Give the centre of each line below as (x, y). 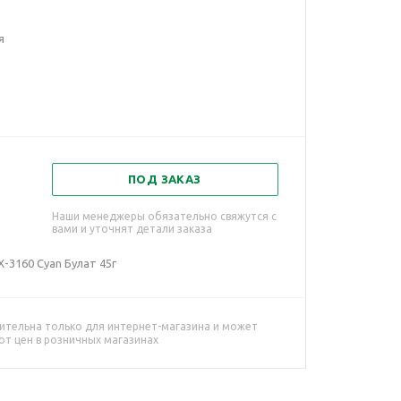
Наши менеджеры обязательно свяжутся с (164, 216)
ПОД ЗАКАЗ (165, 179)
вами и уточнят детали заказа (132, 229)
